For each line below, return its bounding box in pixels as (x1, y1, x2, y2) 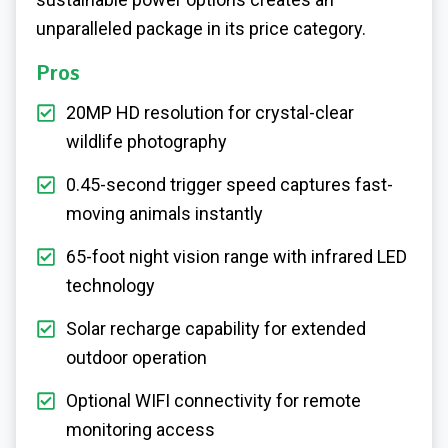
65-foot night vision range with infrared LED (66, 246, 407, 268)
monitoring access (66, 419, 215, 441)
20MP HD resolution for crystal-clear (66, 102, 354, 124)
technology (66, 275, 155, 297)
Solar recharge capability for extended (66, 318, 366, 340)
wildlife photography (66, 131, 227, 153)
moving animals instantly (66, 203, 263, 225)
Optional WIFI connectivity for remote (66, 390, 361, 412)
